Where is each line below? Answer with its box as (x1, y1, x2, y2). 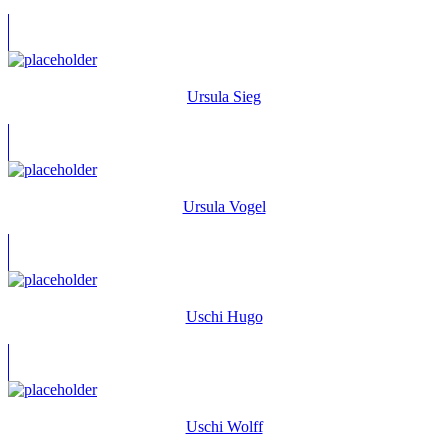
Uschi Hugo (185, 307, 263, 325)
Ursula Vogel (182, 197, 266, 215)
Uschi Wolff (185, 417, 263, 435)
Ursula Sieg (187, 87, 261, 105)
